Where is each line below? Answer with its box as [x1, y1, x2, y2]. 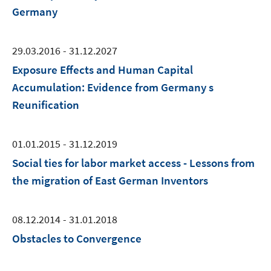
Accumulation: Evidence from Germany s [12, 80, 214, 94]
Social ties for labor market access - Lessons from [12, 155, 255, 170]
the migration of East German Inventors [12, 173, 208, 188]
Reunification [12, 97, 79, 112]
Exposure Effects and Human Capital [12, 62, 193, 77]
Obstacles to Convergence [12, 231, 142, 246]
